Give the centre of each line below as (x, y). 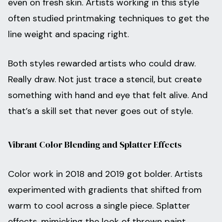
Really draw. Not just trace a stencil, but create (105, 80)
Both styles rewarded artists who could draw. (102, 64)
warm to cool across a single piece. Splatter (99, 206)
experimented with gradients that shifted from (105, 190)
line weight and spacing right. (68, 34)
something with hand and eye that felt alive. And (108, 95)
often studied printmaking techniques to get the (109, 19)
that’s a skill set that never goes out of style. (100, 111)
